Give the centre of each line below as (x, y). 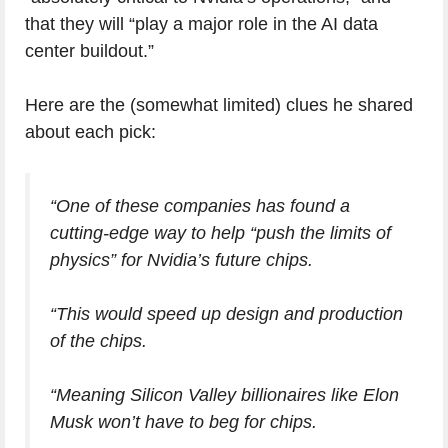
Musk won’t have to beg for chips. (183, 422)
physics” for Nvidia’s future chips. (181, 260)
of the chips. (98, 341)
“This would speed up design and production (226, 314)
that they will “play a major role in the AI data (201, 24)
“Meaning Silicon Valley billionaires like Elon (224, 395)
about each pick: (90, 132)
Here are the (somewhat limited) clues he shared (219, 105)
